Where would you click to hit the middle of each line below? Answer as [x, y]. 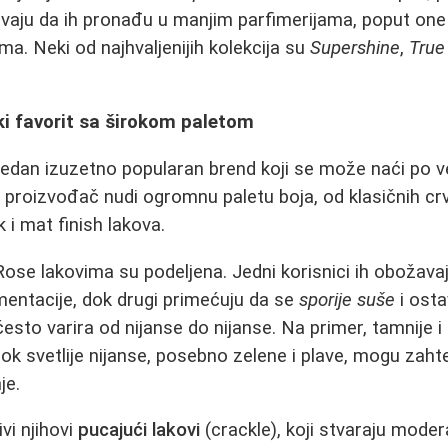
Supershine [355, 47]
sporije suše [347, 299]
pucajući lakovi [139, 430]
